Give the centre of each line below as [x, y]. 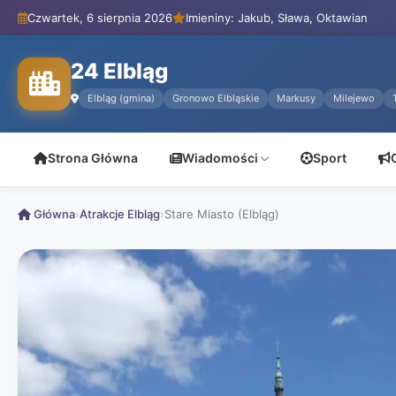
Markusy [296, 98]
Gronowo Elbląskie [216, 98]
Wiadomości [220, 158]
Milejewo [354, 98]
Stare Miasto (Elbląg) [222, 214]
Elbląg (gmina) [121, 98]
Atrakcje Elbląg [120, 214]
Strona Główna [93, 158]
